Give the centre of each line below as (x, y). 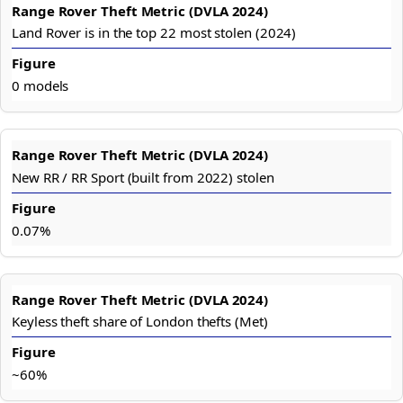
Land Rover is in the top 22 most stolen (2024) (154, 33)
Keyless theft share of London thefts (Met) (140, 322)
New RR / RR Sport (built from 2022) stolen (143, 177)
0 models (40, 85)
